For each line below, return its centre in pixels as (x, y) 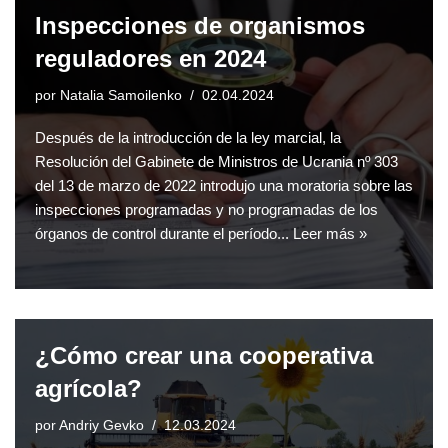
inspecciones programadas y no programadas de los (206, 210)
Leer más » (330, 234)
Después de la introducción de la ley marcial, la (188, 138)
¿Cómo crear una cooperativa (204, 356)
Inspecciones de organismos (200, 26)
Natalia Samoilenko (121, 96)
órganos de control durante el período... (164, 234)
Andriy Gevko (101, 426)
